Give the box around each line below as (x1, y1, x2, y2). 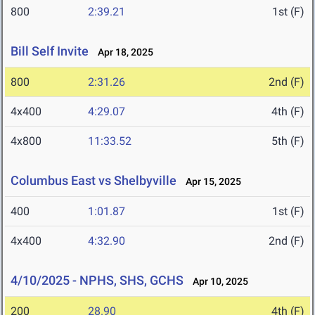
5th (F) (271, 134, 304, 148)
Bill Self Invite (11, 44, 89, 59)
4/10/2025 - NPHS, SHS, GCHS (11, 273, 184, 288)
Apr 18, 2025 (91, 46, 153, 58)
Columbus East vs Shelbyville (11, 173, 176, 188)
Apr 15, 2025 (179, 176, 241, 188)
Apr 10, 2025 (186, 276, 248, 288)
